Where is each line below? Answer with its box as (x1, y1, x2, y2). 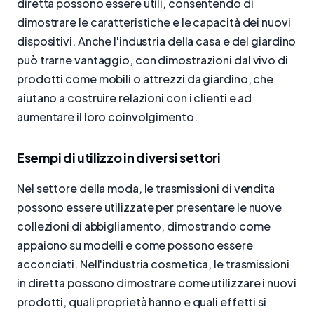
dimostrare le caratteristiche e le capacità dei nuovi (17, 15, 291, 30)
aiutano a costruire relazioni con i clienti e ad (17, 90, 252, 106)
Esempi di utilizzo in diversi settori (17, 149, 221, 166)
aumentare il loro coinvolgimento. (17, 109, 198, 125)
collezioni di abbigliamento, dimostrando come (17, 218, 271, 233)
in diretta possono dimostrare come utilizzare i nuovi (17, 275, 296, 290)
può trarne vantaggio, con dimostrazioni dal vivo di (17, 53, 288, 68)
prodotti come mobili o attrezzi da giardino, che (17, 71, 274, 87)
